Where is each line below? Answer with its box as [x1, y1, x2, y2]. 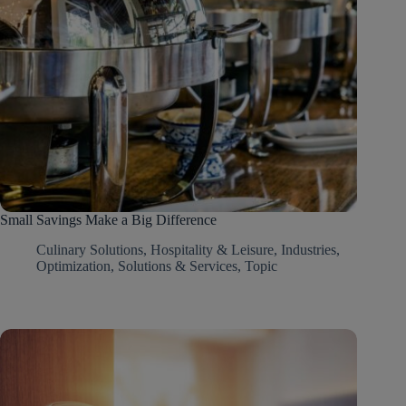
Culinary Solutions [36, 242, 143, 258]
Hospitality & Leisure [150, 242, 274, 258]
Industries [281, 242, 336, 258]
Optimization [36, 258, 111, 275]
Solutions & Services [118, 258, 237, 275]
